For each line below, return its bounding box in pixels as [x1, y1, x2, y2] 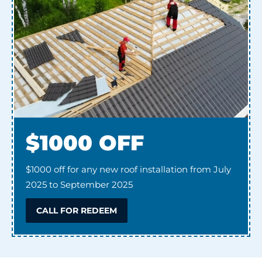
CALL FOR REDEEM [36, 205, 117, 216]
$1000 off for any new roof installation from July [26, 164, 231, 175]
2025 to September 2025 [26, 179, 133, 191]
